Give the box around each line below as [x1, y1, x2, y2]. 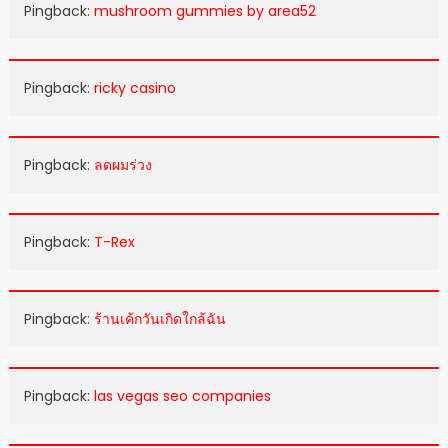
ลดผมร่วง [93, 155, 152, 176]
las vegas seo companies [93, 386, 271, 407]
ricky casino [93, 78, 176, 99]
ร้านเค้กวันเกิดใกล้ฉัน [93, 309, 226, 330]
